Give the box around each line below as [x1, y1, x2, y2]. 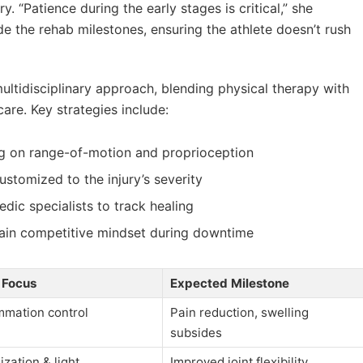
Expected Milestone [169, 275, 289, 291]
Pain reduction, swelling [169, 304, 309, 320]
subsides [169, 324, 222, 340]
